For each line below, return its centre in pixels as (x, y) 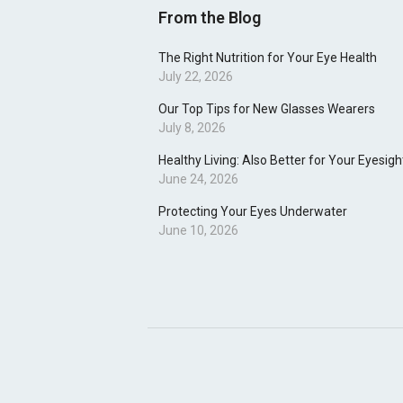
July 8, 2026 (192, 128)
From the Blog (210, 18)
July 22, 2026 (196, 76)
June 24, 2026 (198, 179)
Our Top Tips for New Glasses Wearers (267, 109)
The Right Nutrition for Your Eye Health (268, 58)
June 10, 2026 (198, 230)
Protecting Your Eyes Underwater (253, 211)
